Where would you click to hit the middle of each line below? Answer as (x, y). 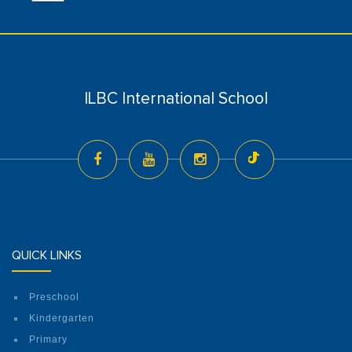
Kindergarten (62, 319)
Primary (48, 340)
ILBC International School (176, 99)
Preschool (54, 297)
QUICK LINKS (47, 256)
